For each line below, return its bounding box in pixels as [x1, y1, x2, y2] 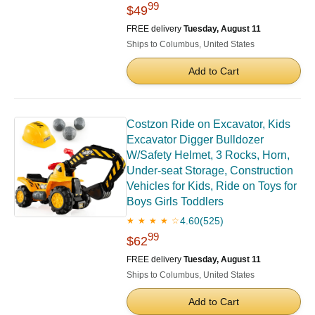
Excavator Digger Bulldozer [127, 134, 264, 146]
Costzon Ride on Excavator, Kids [127, 118, 290, 131]
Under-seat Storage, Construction [127, 165, 293, 177]
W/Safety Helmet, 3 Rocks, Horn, [127, 149, 290, 162]
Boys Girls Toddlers [127, 195, 224, 208]
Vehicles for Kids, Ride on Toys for [127, 180, 297, 193]
